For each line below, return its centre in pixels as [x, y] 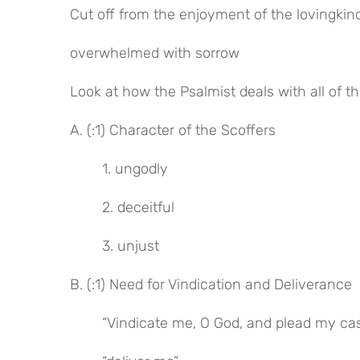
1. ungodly [135, 168]
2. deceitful [138, 207]
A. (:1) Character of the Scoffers [173, 130]
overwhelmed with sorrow [155, 53]
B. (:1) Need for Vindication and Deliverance [211, 284]
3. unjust [131, 245]
